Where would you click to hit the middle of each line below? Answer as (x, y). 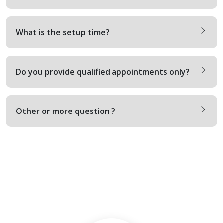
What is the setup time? (63, 32)
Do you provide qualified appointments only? (103, 72)
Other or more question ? (66, 111)
